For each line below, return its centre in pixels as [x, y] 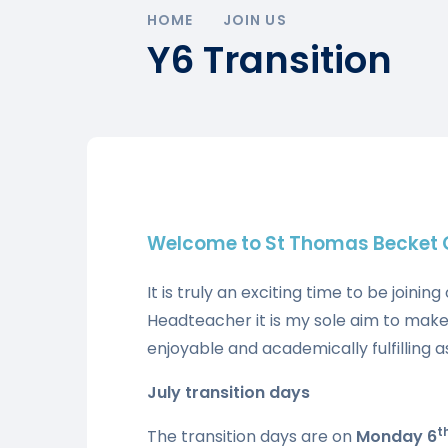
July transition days [228, 392]
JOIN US [255, 19]
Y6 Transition [269, 59]
